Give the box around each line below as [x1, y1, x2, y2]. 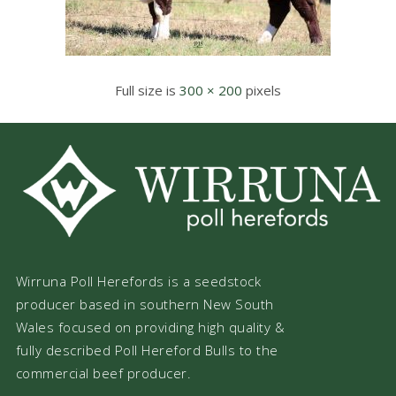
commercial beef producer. [15, 363, 192, 382]
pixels [242, 81, 281, 100]
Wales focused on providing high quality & [15, 317, 286, 336]
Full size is [115, 81, 179, 100]
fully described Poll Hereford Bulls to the [15, 340, 278, 359]
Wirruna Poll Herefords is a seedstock [15, 271, 262, 290]
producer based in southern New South [15, 294, 274, 313]
